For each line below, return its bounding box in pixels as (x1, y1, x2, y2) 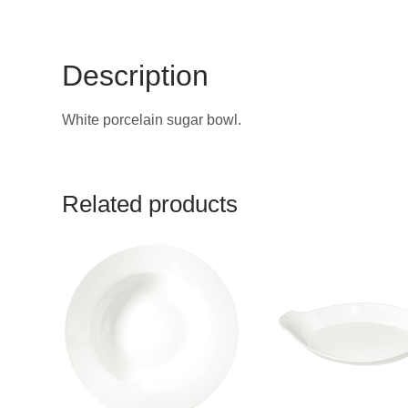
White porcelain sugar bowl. (61, 112, 241, 128)
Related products (61, 190, 238, 217)
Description (61, 58, 209, 92)
